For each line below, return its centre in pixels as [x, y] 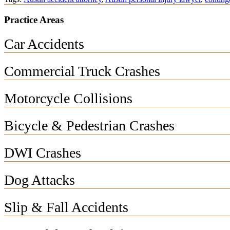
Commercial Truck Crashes [82, 71]
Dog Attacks [40, 180]
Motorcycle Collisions [68, 99]
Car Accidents [44, 44]
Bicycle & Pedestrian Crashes [89, 126]
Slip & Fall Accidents [66, 207]
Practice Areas [34, 20]
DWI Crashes [43, 153]
